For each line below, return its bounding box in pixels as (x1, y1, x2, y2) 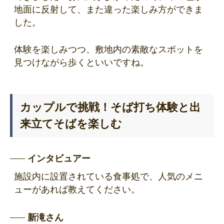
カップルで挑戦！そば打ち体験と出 (20, 100, 200, 113)
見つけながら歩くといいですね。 (14, 57, 149, 67)
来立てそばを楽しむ (20, 117, 122, 130)
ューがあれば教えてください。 (14, 184, 140, 194)
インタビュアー (27, 153, 90, 163)
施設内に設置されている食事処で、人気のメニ (14, 171, 203, 181)
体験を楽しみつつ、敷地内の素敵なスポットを (14, 44, 203, 54)
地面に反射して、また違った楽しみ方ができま (14, 4, 203, 14)
